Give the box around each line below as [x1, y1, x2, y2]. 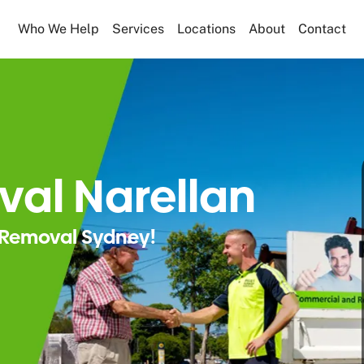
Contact [297, 21, 346, 37]
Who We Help [17, 21, 99, 37]
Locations [176, 21, 236, 37]
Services [111, 21, 164, 37]
